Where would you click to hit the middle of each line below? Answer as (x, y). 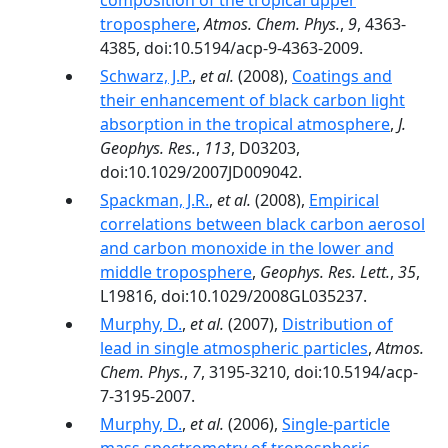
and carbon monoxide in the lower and (247, 248)
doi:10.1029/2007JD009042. (201, 172)
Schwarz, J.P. (146, 76)
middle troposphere (176, 272)
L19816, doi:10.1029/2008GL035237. (233, 296)
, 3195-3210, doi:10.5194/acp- (309, 372)
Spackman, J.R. (154, 200)
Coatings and (342, 76)
